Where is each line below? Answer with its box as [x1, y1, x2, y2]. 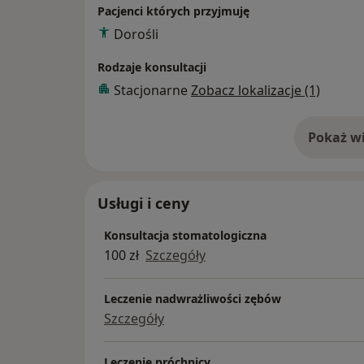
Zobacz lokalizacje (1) [191, 81, 320, 100]
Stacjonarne [114, 81, 191, 100]
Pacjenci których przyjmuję [97, 3, 249, 19]
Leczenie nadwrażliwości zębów [104, 291, 281, 307]
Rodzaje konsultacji [97, 59, 206, 76]
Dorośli [114, 25, 158, 44]
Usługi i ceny [97, 193, 189, 214]
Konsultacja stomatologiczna [104, 227, 266, 244]
